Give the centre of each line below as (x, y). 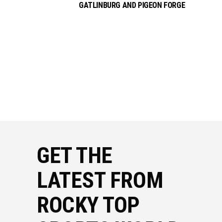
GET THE (75, 155)
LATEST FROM (100, 180)
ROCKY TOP (88, 205)
